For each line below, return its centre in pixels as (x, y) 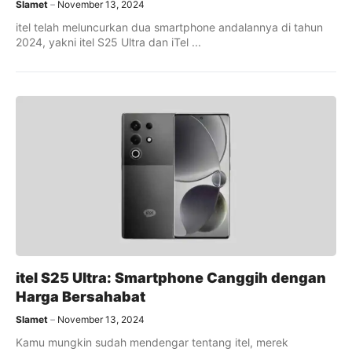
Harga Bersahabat (81, 297)
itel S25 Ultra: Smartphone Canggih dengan (171, 278)
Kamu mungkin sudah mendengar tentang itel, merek (152, 342)
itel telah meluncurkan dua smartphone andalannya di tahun (169, 27)
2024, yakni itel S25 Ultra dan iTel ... (108, 42)
